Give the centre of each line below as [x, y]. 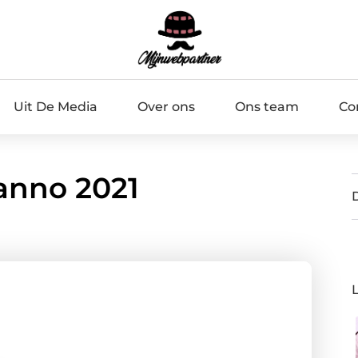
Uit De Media [55, 106]
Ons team [267, 106]
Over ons [166, 106]
